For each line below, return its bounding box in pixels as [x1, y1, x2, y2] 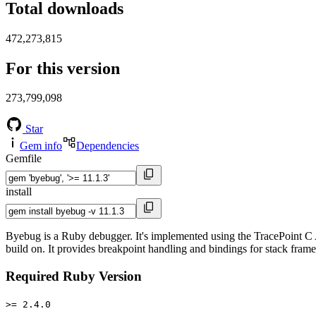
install [6, 186, 32, 198]
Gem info [20, 140, 62, 152]
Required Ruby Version [6, 269, 142, 284]
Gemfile [6, 152, 42, 165]
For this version [6, 59, 120, 78]
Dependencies [76, 140, 139, 152]
